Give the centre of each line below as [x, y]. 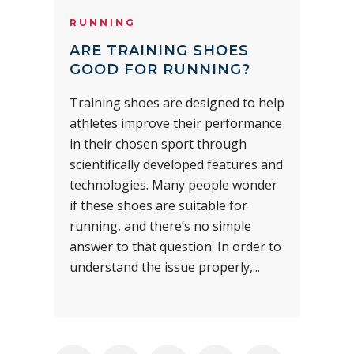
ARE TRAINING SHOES [159, 51]
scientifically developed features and [176, 165]
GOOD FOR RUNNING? [160, 70]
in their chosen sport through [158, 144]
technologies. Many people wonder [173, 185]
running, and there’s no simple [160, 226]
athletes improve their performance [176, 124]
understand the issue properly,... [165, 267]
